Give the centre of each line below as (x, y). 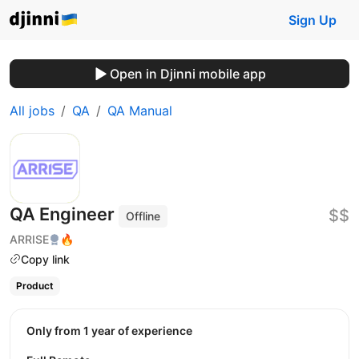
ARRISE (29, 239)
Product (34, 286)
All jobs (32, 111)
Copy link (45, 259)
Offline (143, 216)
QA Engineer (64, 214)
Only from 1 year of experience (114, 330)
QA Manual (140, 111)
